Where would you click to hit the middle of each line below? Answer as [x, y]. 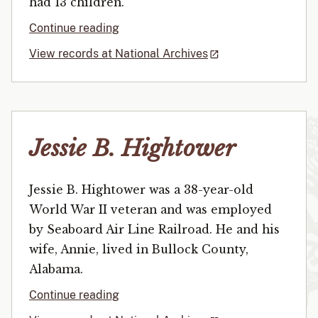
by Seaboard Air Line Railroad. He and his [154, 229]
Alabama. [56, 269]
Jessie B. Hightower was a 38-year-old [141, 190]
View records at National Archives [119, 54]
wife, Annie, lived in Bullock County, [139, 249]
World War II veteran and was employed [150, 209]
